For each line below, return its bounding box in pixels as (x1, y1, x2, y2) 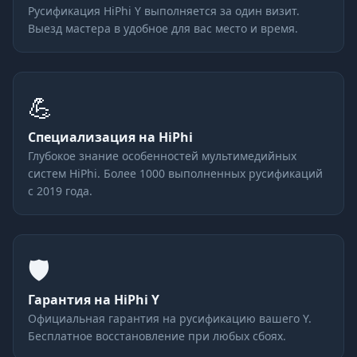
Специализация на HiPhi (28, 128, 193, 147)
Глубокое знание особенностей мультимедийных (28, 148, 296, 164)
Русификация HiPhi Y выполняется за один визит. (28, 3, 300, 19)
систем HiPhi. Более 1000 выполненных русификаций (28, 166, 323, 182)
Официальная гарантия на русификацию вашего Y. (28, 311, 312, 327)
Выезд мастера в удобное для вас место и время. (28, 21, 298, 37)
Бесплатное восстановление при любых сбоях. (28, 328, 286, 344)
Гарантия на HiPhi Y (28, 291, 159, 309)
